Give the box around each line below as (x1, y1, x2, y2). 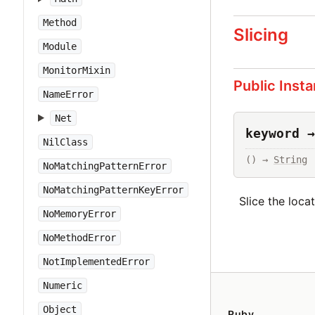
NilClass (43, 136, 88, 148)
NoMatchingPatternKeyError (43, 184, 184, 195)
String (274, 153, 307, 165)
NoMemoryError (43, 208, 116, 219)
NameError (43, 89, 94, 100)
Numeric (43, 280, 82, 291)
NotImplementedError (43, 256, 150, 267)
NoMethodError (43, 232, 116, 243)
